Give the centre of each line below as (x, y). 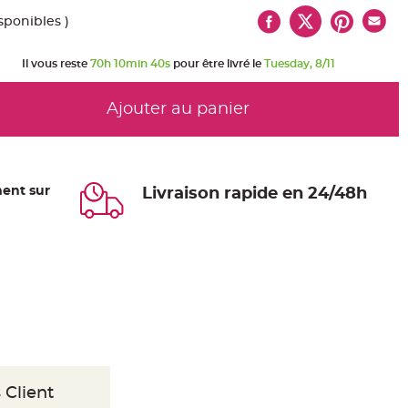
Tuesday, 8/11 (299, 64)
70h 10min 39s (130, 64)
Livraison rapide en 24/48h (255, 194)
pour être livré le (216, 64)
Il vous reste (56, 64)
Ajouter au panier (178, 109)
